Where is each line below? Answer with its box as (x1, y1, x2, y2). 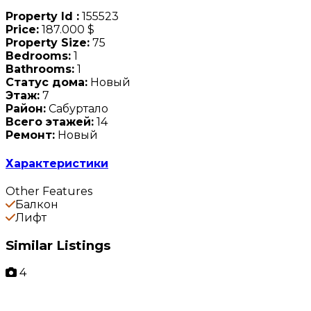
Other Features (6, 184, 92, 198)
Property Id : (6, 10, 79, 24)
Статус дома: (6, 76, 87, 90)
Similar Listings (6, 237, 110, 253)
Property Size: (6, 36, 90, 50)
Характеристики (6, 156, 108, 170)
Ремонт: (6, 128, 55, 142)
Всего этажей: (6, 115, 94, 129)
